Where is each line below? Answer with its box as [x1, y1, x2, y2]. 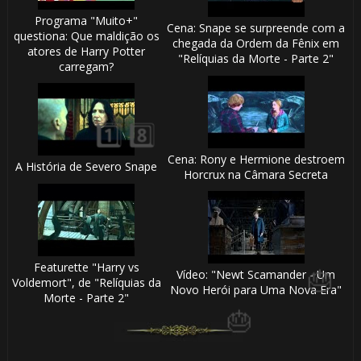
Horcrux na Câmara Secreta [184, 167, 329, 183]
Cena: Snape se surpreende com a [167, 20, 346, 36]
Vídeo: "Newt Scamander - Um [176, 267, 336, 283]
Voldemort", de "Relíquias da [11, 275, 161, 291]
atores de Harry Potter [27, 44, 146, 60]
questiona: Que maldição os [13, 28, 160, 44]
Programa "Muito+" [35, 13, 139, 29]
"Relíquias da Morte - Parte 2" [178, 51, 334, 67]
